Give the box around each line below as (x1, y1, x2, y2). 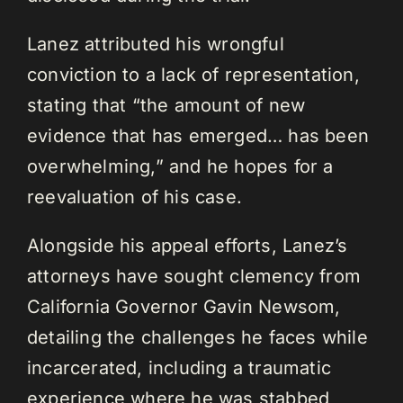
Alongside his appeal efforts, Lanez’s (27, 235, 348, 257)
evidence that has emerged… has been (27, 125, 370, 148)
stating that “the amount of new (27, 94, 306, 117)
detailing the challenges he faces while (27, 327, 368, 349)
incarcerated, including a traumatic (27, 357, 332, 380)
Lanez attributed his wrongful (27, 33, 284, 56)
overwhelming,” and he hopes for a (27, 156, 334, 178)
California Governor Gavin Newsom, (27, 296, 341, 318)
